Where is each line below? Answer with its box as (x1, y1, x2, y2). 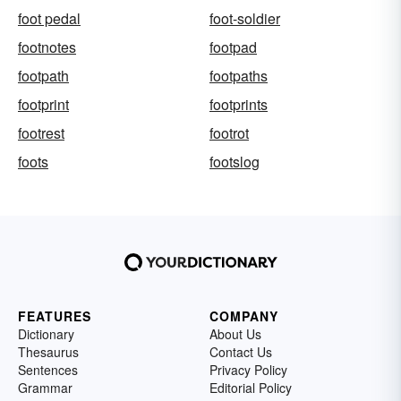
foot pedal (18, 8, 81, 29)
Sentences (18, 361, 78, 379)
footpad (209, 37, 257, 57)
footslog (209, 151, 260, 172)
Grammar (18, 379, 73, 397)
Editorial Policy (209, 379, 292, 397)
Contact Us (209, 343, 272, 361)
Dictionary (18, 325, 74, 343)
